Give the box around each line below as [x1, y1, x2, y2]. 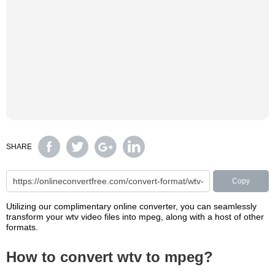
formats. [6, 222, 38, 232]
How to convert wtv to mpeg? [6, 249, 213, 265]
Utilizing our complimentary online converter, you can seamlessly [6, 201, 257, 211]
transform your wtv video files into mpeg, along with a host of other [6, 212, 264, 222]
